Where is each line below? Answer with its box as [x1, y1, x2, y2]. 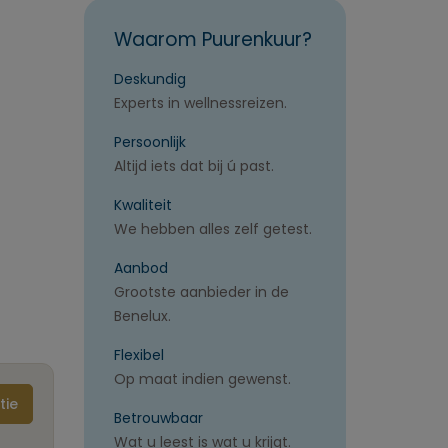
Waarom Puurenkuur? [113, 26, 312, 53]
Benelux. [113, 306, 171, 326]
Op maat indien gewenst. [113, 369, 291, 389]
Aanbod [113, 258, 168, 278]
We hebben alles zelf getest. [113, 219, 312, 239]
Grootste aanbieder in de [113, 282, 289, 302]
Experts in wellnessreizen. [113, 93, 287, 113]
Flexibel [113, 345, 164, 365]
